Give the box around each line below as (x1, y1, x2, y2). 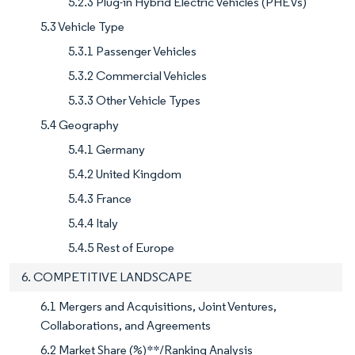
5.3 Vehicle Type (40, 19, 124, 35)
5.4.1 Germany (68, 142, 145, 158)
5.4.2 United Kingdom (68, 166, 181, 182)
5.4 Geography (40, 117, 119, 133)
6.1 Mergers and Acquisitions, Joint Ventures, (40, 299, 277, 315)
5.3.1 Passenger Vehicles (68, 44, 197, 59)
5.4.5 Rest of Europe (68, 240, 174, 256)
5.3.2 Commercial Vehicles (68, 68, 207, 84)
